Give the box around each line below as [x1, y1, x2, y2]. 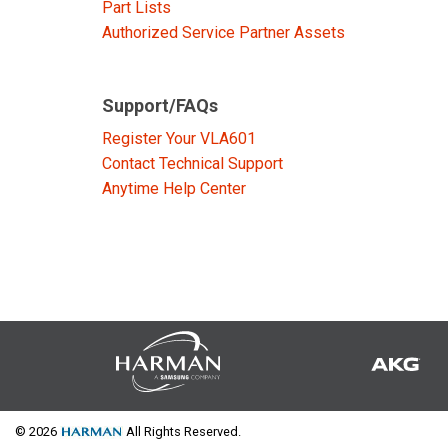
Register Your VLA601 [102, 128, 256, 148]
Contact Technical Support [102, 153, 283, 173]
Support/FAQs [102, 94, 218, 116]
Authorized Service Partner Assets [102, 23, 345, 43]
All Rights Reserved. [123, 423, 241, 439]
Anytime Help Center [102, 178, 246, 198]
